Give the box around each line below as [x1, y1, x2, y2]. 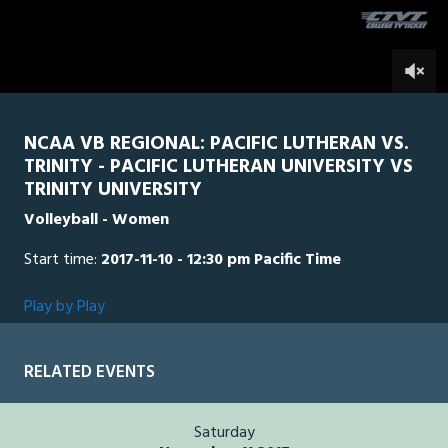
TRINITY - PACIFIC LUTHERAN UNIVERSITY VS [24, 152, 413, 183]
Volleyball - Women [24, 207, 169, 234]
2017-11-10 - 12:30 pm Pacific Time [101, 247, 341, 274]
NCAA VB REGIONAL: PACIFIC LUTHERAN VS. [24, 129, 409, 160]
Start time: [24, 247, 101, 274]
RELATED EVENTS [24, 359, 155, 387]
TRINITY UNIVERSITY [24, 175, 202, 206]
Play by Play [24, 294, 105, 321]
